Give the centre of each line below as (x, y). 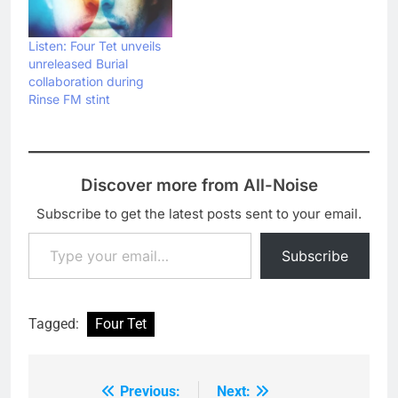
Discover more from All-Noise (199, 186)
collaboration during (86, 82)
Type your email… (52, 232)
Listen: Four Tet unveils (95, 46)
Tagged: (56, 324)
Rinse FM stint (69, 99)
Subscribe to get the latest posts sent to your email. (199, 214)
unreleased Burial (78, 64)
